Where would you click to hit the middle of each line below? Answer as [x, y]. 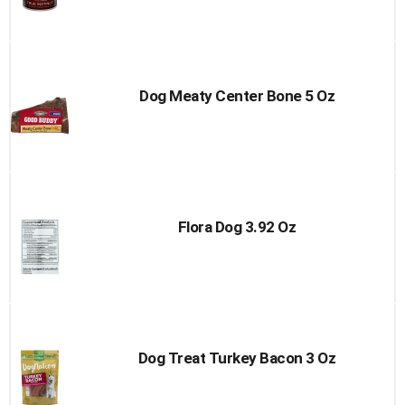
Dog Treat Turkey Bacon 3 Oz [237, 358]
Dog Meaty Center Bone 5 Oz [237, 96]
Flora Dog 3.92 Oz [237, 227]
